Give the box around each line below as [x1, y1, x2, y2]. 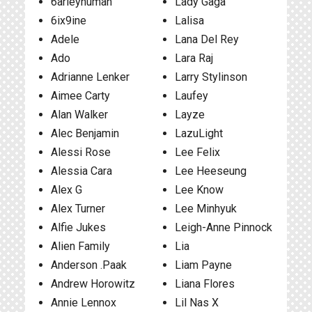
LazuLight [174, 127, 223, 140]
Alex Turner [51, 202, 105, 215]
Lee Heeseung [174, 164, 247, 178]
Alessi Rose [51, 146, 111, 159]
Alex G [51, 183, 82, 196]
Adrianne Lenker [51, 70, 130, 84]
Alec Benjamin [51, 127, 119, 140]
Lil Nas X [174, 296, 219, 309]
